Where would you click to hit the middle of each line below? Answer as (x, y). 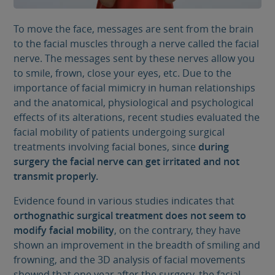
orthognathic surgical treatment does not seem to (130, 216)
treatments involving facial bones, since (106, 147)
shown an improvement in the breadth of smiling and (137, 245)
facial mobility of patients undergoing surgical (119, 132)
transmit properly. (56, 176)
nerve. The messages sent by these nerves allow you (134, 59)
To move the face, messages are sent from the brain (134, 29)
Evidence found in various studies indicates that (124, 201)
